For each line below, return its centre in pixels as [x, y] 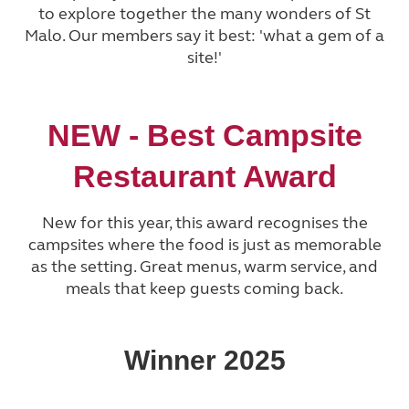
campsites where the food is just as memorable [204, 245]
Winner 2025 [204, 361]
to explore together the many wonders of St [204, 13]
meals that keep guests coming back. [204, 289]
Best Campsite [254, 136]
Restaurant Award [204, 177]
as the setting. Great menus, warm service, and [204, 267]
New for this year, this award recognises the [204, 223]
